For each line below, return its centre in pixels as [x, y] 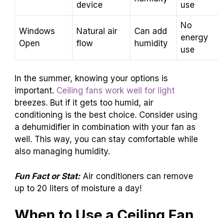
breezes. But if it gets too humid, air [84, 103]
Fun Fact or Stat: [47, 176]
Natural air [97, 31]
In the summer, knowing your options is [91, 79]
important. [36, 91]
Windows [37, 31]
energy [194, 37]
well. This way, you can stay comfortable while [106, 139]
